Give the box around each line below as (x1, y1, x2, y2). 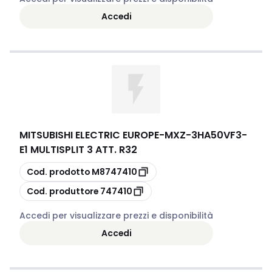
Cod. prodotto (27, 165, 90, 178)
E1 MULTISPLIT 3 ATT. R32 (19, 143, 137, 157)
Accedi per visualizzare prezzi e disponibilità (19, 209, 213, 222)
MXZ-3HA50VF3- (165, 128, 247, 142)
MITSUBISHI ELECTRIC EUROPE (19, 128, 159, 142)
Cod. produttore (27, 185, 98, 197)
